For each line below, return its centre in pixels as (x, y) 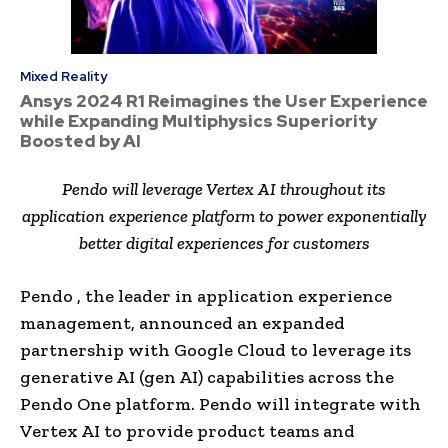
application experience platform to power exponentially (224, 215)
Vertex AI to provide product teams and (187, 430)
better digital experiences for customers (224, 242)
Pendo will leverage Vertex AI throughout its (224, 188)
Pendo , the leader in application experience (206, 295)
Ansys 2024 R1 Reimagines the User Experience (224, 100)
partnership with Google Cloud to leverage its (215, 349)
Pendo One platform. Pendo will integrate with (220, 403)
